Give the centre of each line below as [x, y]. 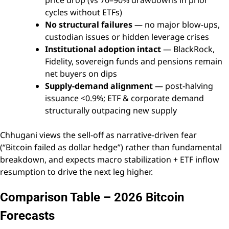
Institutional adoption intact [103, 49]
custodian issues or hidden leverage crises [127, 37]
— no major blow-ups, [176, 24]
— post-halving [183, 86]
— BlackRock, [188, 49]
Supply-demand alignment [99, 86]
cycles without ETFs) [84, 12]
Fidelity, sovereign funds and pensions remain [134, 61]
